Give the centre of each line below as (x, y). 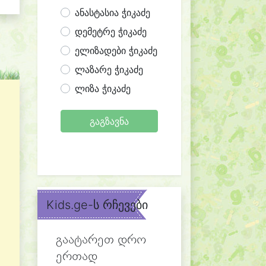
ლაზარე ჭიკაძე (109, 69)
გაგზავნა (109, 121)
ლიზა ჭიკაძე (103, 88)
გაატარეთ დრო (101, 240)
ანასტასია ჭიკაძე (113, 12)
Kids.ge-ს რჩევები (97, 205)
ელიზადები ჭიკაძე (116, 50)
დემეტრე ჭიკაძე (111, 31)
